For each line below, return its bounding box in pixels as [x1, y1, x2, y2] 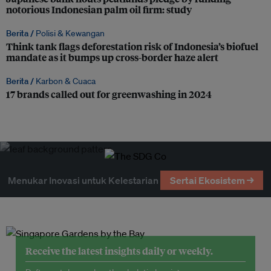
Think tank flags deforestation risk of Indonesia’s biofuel [6, 39, 258, 54]
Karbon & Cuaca [36, 76, 96, 87]
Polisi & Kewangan [36, 28, 105, 39]
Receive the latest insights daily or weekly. [25, 244, 213, 258]
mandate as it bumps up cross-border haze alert [6, 50, 218, 65]
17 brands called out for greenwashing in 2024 [6, 87, 212, 102]
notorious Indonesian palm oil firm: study [6, 2, 192, 17]
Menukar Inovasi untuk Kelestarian [7, 174, 158, 187]
